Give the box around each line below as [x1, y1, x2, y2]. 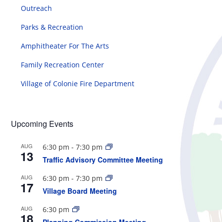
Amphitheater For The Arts [21, 41, 110, 51]
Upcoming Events [11, 118, 74, 130]
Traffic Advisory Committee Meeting [43, 155, 164, 165]
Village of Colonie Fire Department [21, 79, 135, 89]
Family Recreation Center [21, 60, 105, 70]
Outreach [21, 3, 53, 13]
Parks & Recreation [21, 22, 84, 32]
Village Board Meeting [43, 186, 117, 196]
